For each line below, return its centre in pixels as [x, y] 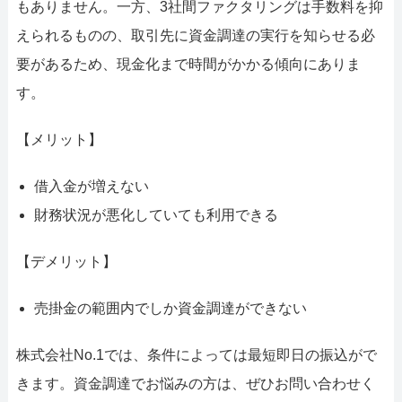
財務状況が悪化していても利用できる [156, 215]
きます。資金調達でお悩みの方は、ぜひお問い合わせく [195, 384]
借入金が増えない [91, 187]
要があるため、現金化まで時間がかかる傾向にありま [188, 65]
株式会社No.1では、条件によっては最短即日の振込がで [196, 355]
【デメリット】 [66, 262]
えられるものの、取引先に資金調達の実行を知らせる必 [195, 36]
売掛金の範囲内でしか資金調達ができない [170, 309]
